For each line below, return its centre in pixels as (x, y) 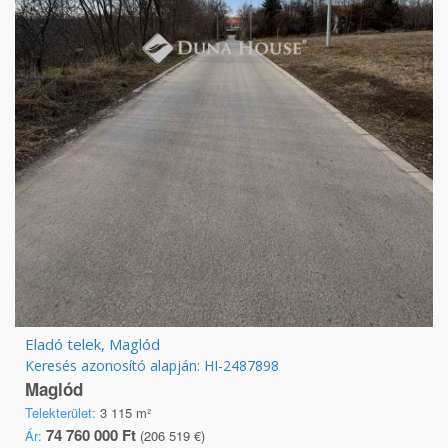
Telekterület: (60, 413)
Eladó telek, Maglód (92, 344)
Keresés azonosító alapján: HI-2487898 (152, 366)
